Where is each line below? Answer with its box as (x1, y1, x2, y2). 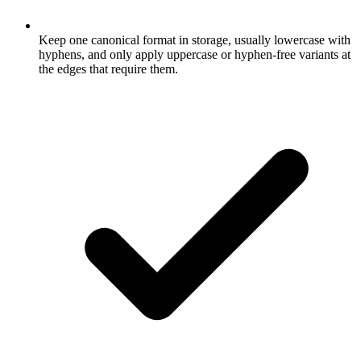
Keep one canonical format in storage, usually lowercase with (39, 33, 351, 47)
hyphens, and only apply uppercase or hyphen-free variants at (39, 48, 351, 61)
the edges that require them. (39, 62, 178, 76)
